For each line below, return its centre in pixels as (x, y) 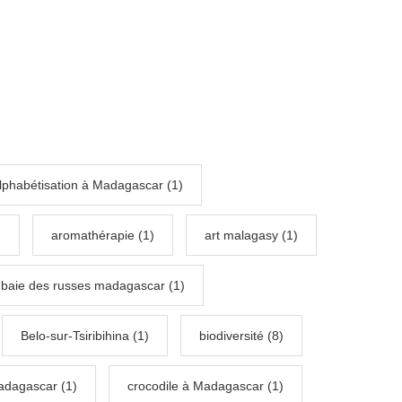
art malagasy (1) (251, 236)
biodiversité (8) (241, 336)
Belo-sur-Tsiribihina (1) (85, 336)
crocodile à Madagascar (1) (205, 386)
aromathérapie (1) (103, 236)
